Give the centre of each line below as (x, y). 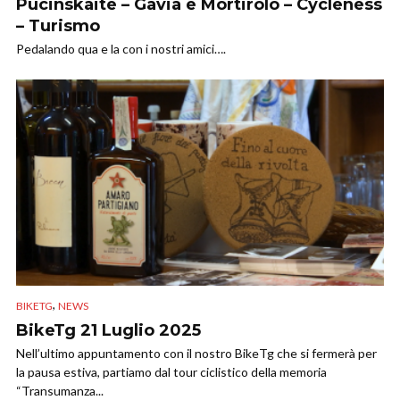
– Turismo (58, 25)
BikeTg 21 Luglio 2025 (108, 330)
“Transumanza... (60, 390)
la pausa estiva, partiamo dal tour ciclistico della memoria (171, 371)
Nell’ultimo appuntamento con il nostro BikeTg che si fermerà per (196, 353)
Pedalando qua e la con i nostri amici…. (121, 48)
